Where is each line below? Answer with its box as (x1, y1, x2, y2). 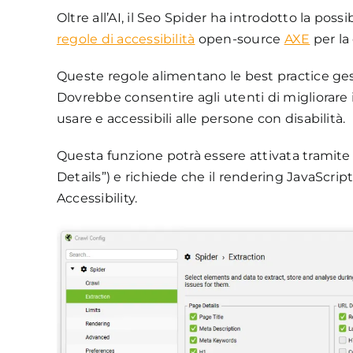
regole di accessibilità (56, 31, 195, 46)
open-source (195, 31, 284, 46)
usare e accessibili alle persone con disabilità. (56, 110, 346, 126)
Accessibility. (56, 190, 138, 206)
